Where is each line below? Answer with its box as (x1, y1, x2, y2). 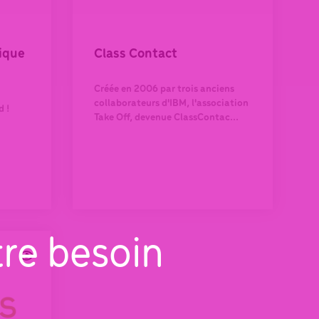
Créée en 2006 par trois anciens (94, 84, 234, 95)
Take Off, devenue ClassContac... (94, 113, 239, 124)
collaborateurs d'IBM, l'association (94, 98, 249, 110)
